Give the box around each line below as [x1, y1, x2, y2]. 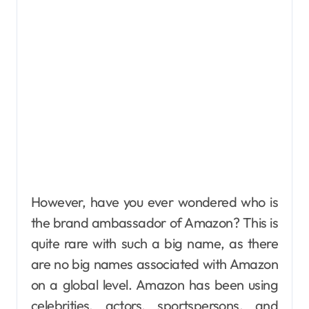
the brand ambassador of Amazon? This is [31, 214, 278, 231]
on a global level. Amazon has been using [31, 276, 278, 293]
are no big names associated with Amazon [31, 255, 278, 272]
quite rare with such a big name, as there [31, 235, 278, 252]
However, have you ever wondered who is [31, 193, 278, 210]
